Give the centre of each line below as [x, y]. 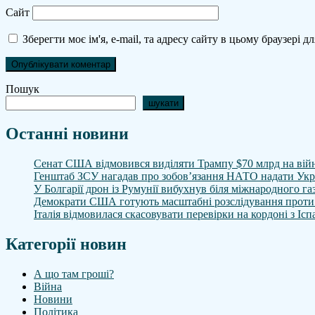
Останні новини [67, 134]
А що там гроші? [74, 274]
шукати [163, 103]
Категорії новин [66, 244]
